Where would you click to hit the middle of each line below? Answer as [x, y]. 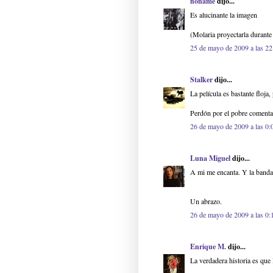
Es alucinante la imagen [224, 15]
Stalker [201, 80]
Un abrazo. [206, 201]
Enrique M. [208, 247]
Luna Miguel [210, 158]
